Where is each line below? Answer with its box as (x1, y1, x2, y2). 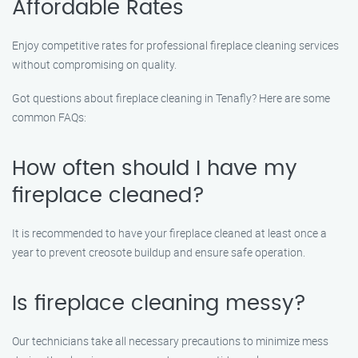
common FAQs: (12, 109, 86, 125)
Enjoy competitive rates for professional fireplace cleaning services (12, 38, 339, 53)
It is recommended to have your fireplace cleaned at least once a (12, 225, 327, 241)
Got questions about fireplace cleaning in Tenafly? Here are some (12, 90, 330, 105)
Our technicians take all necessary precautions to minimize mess (12, 333, 328, 348)
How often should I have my (12, 158, 296, 179)
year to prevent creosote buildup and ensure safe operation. (12, 245, 305, 260)
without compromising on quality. (12, 57, 177, 72)
